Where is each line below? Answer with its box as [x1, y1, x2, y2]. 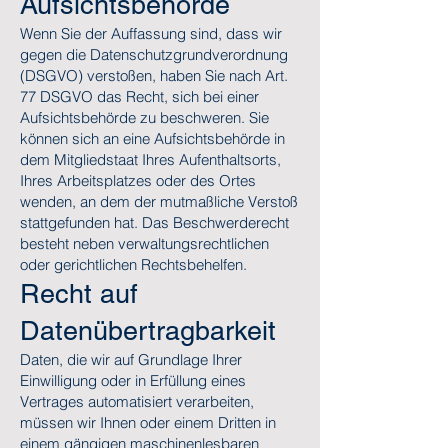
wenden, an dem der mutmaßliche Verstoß [20, 192, 298, 211]
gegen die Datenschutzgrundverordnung [20, 45, 288, 64]
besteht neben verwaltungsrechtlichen [20, 234, 269, 253]
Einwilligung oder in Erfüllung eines [20, 371, 246, 390]
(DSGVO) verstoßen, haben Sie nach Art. [20, 66, 288, 85]
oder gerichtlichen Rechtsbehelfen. [20, 255, 247, 274]
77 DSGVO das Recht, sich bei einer [20, 87, 259, 106]
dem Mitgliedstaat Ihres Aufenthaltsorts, [20, 150, 281, 169]
